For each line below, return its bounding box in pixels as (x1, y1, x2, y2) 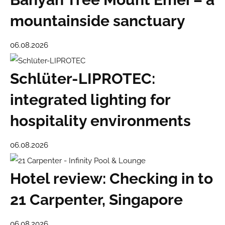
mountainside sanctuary (10, 12, 185, 30)
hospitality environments (10, 111, 191, 130)
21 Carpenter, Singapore (10, 191, 183, 209)
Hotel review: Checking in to (10, 170, 213, 188)
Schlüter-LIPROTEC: (10, 69, 155, 87)
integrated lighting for (10, 90, 170, 108)
